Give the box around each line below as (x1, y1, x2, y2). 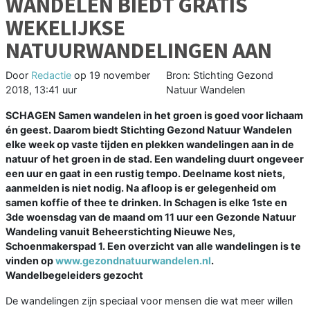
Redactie (31, 69, 71, 82)
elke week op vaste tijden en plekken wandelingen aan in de (6, 138, 294, 151)
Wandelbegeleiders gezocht (6, 269, 143, 282)
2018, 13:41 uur (6, 84, 77, 96)
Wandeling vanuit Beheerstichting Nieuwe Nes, (6, 226, 235, 238)
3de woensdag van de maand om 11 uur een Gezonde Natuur (6, 211, 296, 224)
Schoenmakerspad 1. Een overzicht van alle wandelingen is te (6, 240, 301, 253)
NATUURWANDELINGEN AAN (6, 37, 272, 65)
